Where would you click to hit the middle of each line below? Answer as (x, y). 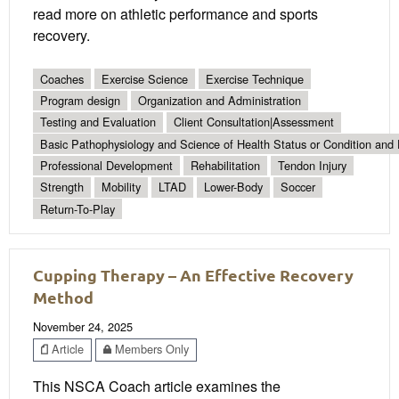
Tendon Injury (312, 166)
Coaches (62, 78)
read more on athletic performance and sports (175, 13)
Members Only (150, 349)
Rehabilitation (225, 166)
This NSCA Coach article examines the (157, 386)
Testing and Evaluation (98, 122)
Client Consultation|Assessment (254, 122)
